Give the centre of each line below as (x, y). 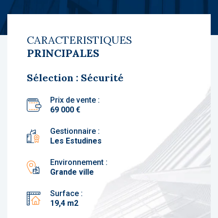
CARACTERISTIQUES (79, 40)
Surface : (66, 193)
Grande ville (72, 172)
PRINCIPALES (63, 53)
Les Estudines (76, 141)
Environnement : (79, 162)
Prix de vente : (75, 100)
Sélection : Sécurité (75, 78)
